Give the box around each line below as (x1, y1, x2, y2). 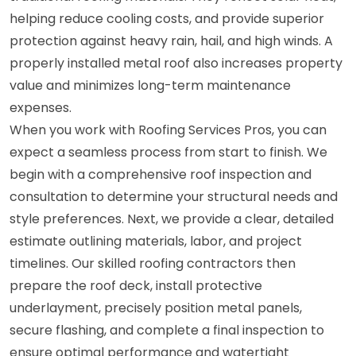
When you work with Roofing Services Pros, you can (10, 120, 327, 139)
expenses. (10, 98, 72, 117)
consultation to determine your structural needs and (10, 187, 338, 206)
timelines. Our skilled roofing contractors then (10, 253, 296, 273)
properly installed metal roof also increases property (10, 53, 342, 72)
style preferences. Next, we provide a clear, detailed (10, 209, 334, 228)
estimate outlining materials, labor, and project (10, 231, 302, 250)
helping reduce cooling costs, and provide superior (10, 9, 324, 28)
